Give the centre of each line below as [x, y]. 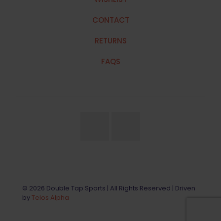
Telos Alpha [50, 197]
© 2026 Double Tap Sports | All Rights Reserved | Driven [109, 188]
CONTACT [110, 20]
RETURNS [110, 40]
